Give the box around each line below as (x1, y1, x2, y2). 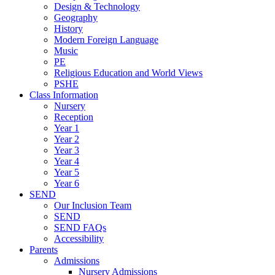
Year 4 (54, 155, 79, 166)
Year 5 (54, 166, 79, 177)
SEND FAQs (54, 222, 106, 233)
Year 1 (54, 122, 79, 133)
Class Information (29, 89, 98, 100)
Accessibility (54, 233, 104, 244)
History (54, 23, 83, 34)
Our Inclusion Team (54, 199, 131, 211)
